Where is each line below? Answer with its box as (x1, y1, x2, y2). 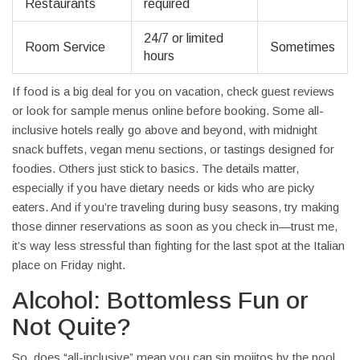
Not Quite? (12, 313, 131, 341)
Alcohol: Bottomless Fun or (12, 287, 309, 314)
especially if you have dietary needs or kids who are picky (12, 181, 315, 195)
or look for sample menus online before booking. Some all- (12, 104, 324, 118)
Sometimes (270, 40, 335, 55)
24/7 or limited (144, 31, 223, 46)
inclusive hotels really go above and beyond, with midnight (12, 123, 317, 137)
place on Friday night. (12, 258, 125, 272)
